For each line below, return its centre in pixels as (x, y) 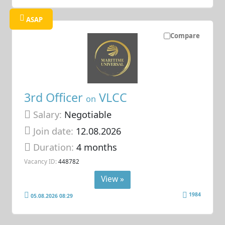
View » (113, 179)
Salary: (48, 115)
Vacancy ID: (41, 161)
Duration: (55, 147)
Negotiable (87, 115)
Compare (185, 35)
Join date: (53, 131)
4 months (97, 147)
